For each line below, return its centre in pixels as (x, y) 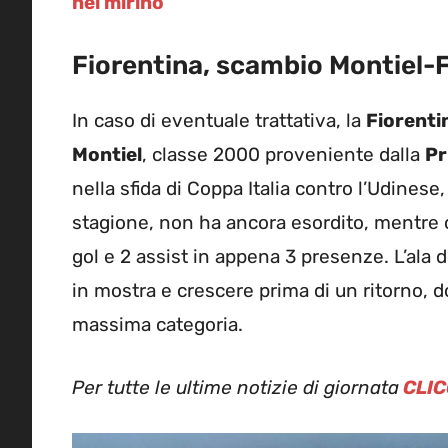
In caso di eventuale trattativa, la (219, 121)
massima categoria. (157, 325)
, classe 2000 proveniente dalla (283, 155)
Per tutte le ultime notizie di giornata (235, 387)
